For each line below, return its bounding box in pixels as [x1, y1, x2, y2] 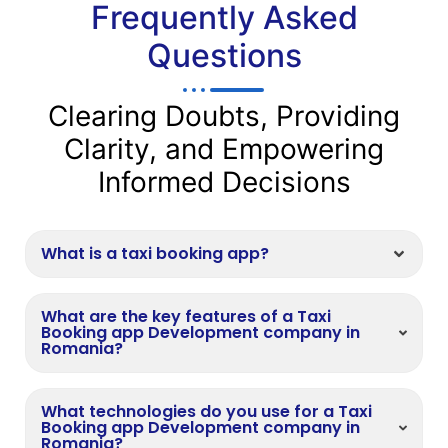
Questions [146, 36, 302, 76]
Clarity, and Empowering [64, 132, 384, 167]
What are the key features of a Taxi [41, 305, 331, 329]
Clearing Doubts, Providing [48, 99, 400, 134]
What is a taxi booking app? [41, 242, 269, 266]
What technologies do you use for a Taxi [41, 400, 372, 424]
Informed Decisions [97, 165, 351, 200]
